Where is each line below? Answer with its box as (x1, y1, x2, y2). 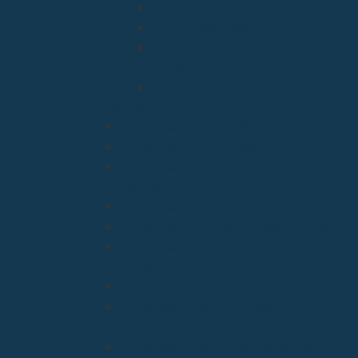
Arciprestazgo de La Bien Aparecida (120, 120, 324, 134)
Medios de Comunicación (152, 40, 296, 54)
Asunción (120, 260, 173, 274)
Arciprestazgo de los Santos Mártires (120, 220, 328, 234)
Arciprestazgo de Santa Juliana (120, 320, 297, 334)
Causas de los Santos (152, 80, 276, 94)
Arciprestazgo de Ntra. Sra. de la (120, 240, 304, 254)
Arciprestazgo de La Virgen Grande (120, 200, 320, 214)
